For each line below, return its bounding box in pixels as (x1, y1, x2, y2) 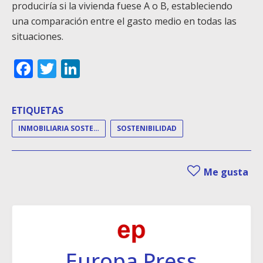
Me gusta (201, 166, 248, 179)
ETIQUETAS (12, 104, 63, 117)
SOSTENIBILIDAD (117, 123, 177, 134)
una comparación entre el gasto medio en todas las (12, 15, 237, 28)
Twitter (56, 56, 119, 82)
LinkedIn (80, 56, 156, 82)
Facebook (33, 56, 116, 82)
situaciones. (12, 30, 63, 43)
